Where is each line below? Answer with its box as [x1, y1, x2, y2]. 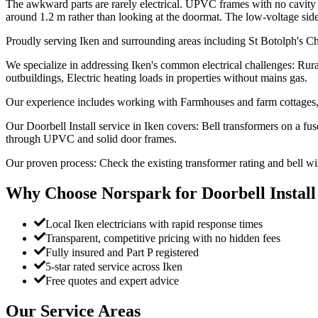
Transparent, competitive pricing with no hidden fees [45, 232, 280, 245]
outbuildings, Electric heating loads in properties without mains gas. [6, 71, 307, 84]
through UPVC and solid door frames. [6, 132, 177, 145]
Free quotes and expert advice [45, 275, 179, 287]
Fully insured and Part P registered [45, 246, 199, 259]
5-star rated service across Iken [45, 261, 182, 273]
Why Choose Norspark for [6, 183, 202, 202]
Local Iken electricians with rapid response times [45, 218, 263, 231]
